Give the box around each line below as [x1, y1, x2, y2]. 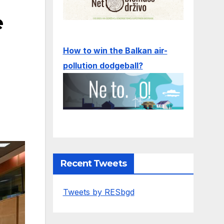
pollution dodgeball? [62, 60, 143, 71]
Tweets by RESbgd [62, 186, 134, 197]
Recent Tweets [60, 157, 126, 169]
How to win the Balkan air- [62, 45, 167, 56]
